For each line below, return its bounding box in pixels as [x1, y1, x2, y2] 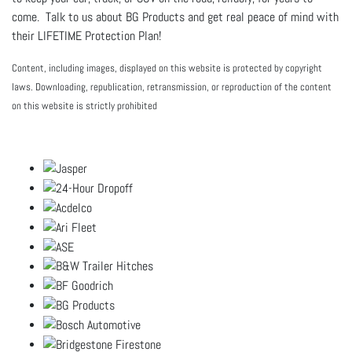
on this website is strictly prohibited [12, 98, 157, 112]
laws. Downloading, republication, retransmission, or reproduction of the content [12, 79, 332, 93]
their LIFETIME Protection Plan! [12, 27, 161, 44]
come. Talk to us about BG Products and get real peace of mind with [12, 8, 339, 25]
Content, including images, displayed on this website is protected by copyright [12, 60, 322, 75]
